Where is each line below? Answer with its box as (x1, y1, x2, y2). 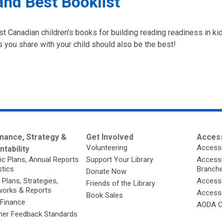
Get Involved (86, 132, 134, 142)
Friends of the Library (86, 179, 156, 188)
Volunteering (86, 143, 128, 152)
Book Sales (86, 191, 123, 200)
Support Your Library (86, 155, 154, 164)
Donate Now (86, 167, 127, 176)
